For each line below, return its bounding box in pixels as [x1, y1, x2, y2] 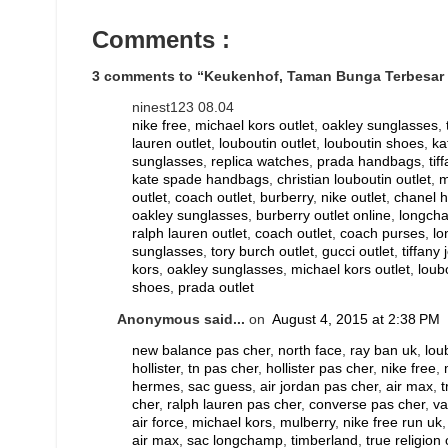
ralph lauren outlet [132, 226, 247, 242]
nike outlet [321, 190, 386, 206]
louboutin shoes [324, 136, 424, 152]
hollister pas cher [266, 361, 373, 377]
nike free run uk [343, 415, 442, 431]
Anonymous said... [117, 311, 249, 327]
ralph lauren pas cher [167, 397, 301, 413]
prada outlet [178, 280, 254, 296]
